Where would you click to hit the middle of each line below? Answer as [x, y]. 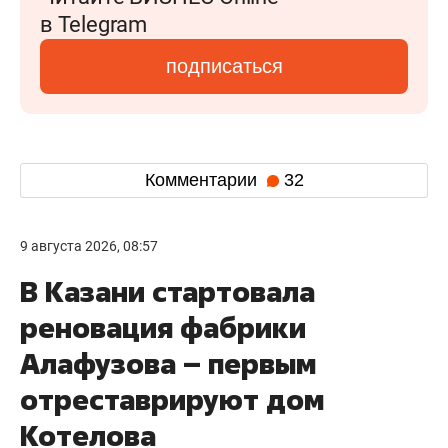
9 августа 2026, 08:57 [89, 245]
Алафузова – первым [168, 363]
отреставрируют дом [172, 399]
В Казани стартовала [167, 291]
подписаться [224, 65]
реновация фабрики [163, 327]
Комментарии [203, 180]
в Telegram [93, 24]
